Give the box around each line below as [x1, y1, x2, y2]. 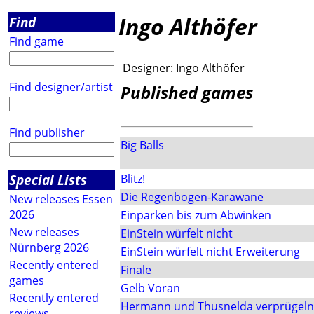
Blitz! [121, 171, 145, 187]
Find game [9, 34, 64, 49]
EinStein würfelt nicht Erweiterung [121, 244, 300, 260]
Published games [121, 81, 253, 104]
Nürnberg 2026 [9, 240, 89, 255]
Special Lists [9, 170, 87, 189]
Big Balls [121, 137, 164, 153]
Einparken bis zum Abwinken [121, 207, 271, 224]
